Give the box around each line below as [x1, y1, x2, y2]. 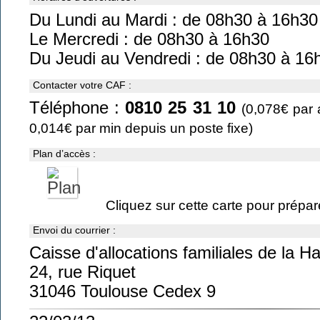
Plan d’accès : [33, 148, 96, 159]
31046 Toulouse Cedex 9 [29, 282, 216, 301]
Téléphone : [29, 99, 126, 117]
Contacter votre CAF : [33, 79, 131, 91]
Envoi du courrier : [33, 224, 116, 236]
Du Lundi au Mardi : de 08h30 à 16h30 [29, 11, 318, 29]
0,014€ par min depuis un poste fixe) [29, 121, 253, 136]
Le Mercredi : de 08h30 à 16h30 [29, 30, 269, 49]
